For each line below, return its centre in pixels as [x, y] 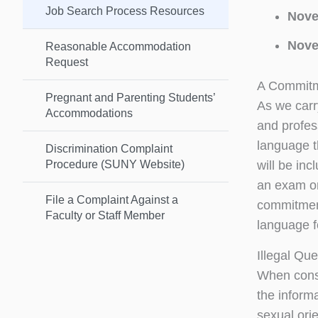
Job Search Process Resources [125, 11]
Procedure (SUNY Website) [115, 164]
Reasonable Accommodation [118, 46]
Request [67, 62]
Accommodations [89, 113]
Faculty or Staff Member [105, 215]
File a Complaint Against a [112, 199]
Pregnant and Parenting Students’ [130, 97]
